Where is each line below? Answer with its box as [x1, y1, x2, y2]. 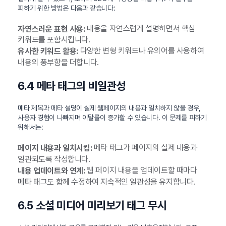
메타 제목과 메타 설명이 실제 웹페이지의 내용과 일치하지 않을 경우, [18, 104, 201, 112]
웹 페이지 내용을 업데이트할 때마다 [85, 165, 197, 175]
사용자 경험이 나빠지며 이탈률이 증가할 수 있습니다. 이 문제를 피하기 [18, 114, 207, 122]
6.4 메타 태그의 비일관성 [18, 79, 126, 93]
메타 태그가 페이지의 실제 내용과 [92, 143, 197, 153]
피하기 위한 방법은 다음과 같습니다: [18, 4, 116, 12]
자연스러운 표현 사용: [18, 24, 85, 34]
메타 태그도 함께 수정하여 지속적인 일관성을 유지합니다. [18, 177, 195, 187]
